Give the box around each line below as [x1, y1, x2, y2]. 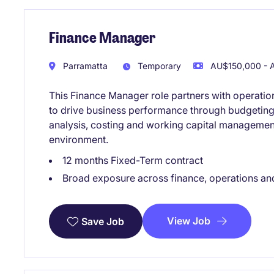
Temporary [135, 60, 181, 71]
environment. [49, 133, 108, 146]
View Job [167, 214, 210, 227]
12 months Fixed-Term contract [62, 154, 203, 166]
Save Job [81, 215, 124, 228]
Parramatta [61, 60, 108, 71]
